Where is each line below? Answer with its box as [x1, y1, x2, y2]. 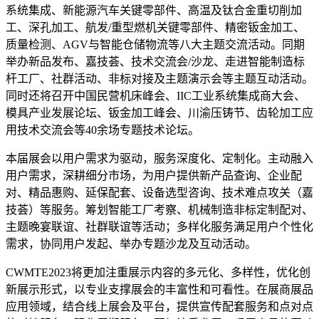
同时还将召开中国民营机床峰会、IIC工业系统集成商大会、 [6, 89, 305, 102]
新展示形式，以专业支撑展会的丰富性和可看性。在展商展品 [6, 283, 313, 296]
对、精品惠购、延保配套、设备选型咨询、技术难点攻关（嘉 [6, 186, 313, 199]
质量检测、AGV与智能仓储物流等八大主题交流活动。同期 [6, 38, 305, 51]
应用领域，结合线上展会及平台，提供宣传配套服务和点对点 [6, 300, 313, 313]
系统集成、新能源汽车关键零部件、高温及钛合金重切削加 [6, 4, 302, 16]
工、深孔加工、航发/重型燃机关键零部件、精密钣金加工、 [6, 21, 305, 33]
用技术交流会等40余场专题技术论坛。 [6, 123, 199, 136]
